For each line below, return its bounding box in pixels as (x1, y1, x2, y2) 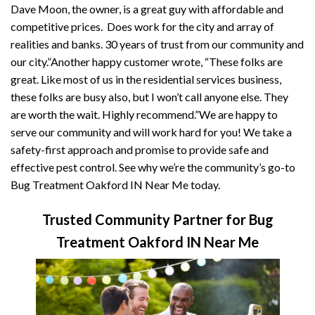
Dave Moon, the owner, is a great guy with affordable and (11, 2, 283, 16)
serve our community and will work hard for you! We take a (11, 125, 292, 139)
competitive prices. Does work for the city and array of (11, 20, 274, 34)
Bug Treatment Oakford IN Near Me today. (11, 178, 220, 192)
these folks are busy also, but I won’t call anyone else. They (11, 90, 288, 104)
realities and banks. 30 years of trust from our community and (11, 37, 304, 51)
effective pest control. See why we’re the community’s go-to (11, 160, 295, 174)
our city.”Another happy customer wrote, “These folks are (11, 55, 283, 69)
